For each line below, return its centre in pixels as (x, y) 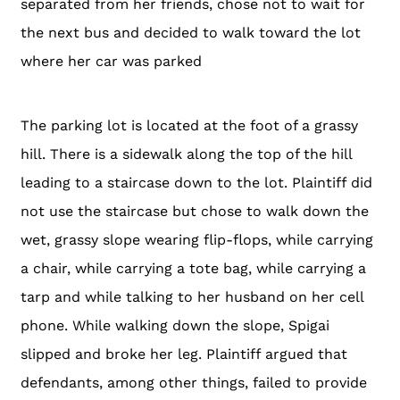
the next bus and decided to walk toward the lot (191, 32)
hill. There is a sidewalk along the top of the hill (186, 154)
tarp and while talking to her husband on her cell (192, 296)
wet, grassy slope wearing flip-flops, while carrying (197, 239)
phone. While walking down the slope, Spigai (175, 325)
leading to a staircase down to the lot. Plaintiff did (196, 182)
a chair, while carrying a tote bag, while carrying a (193, 268)
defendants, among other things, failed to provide (194, 382)
